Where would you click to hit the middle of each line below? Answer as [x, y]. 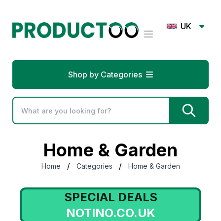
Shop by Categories [105, 74]
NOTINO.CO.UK [110, 213]
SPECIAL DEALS [110, 197]
